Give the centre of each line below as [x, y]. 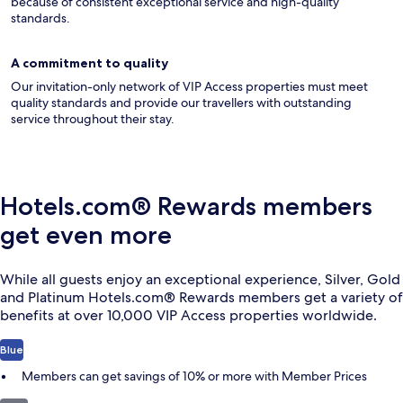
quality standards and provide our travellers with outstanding [181, 102]
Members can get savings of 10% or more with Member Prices [194, 376]
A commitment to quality [90, 63]
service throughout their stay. [93, 118]
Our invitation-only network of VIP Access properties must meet [189, 86]
